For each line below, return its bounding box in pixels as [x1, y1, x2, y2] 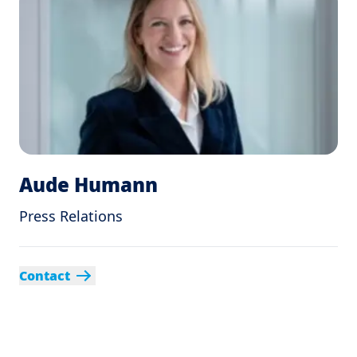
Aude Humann [19, 171, 158, 198]
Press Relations [19, 206, 123, 226]
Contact [19, 267, 70, 285]
